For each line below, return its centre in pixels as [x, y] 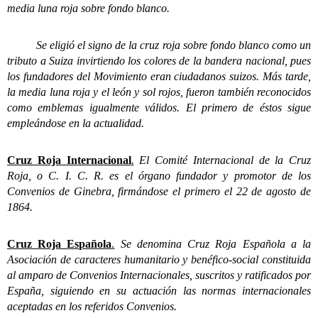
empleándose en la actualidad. [76, 124]
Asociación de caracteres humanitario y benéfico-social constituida [159, 260]
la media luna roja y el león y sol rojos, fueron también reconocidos [159, 92]
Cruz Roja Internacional [69, 160]
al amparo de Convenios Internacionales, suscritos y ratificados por [159, 275]
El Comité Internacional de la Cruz [225, 160]
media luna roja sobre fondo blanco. [88, 9]
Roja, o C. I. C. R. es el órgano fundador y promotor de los [159, 176]
